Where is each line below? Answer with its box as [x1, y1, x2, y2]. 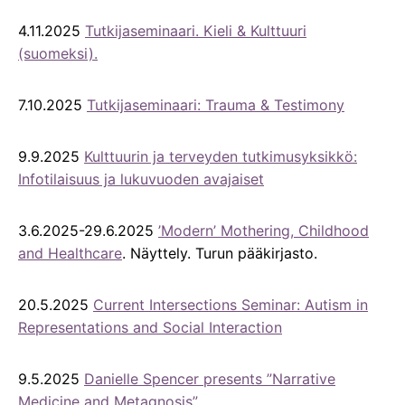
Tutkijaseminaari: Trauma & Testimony [87, 95, 344, 114]
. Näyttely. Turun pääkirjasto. [122, 243, 317, 262]
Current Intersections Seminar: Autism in [93, 295, 368, 314]
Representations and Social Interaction [18, 317, 282, 336]
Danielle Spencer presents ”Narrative [84, 369, 335, 388]
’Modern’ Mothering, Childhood [158, 221, 369, 240]
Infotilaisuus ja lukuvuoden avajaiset [18, 169, 264, 188]
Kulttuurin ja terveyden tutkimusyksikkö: [84, 146, 357, 165]
